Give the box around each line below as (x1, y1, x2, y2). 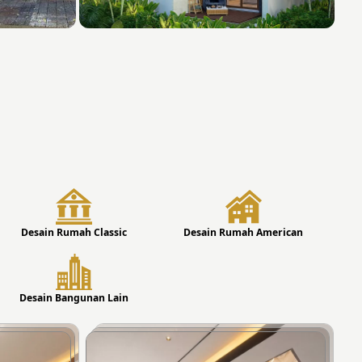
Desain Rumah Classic (20, 225, 127, 240)
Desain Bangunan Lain (19, 291, 128, 305)
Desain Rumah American (183, 225, 303, 240)
